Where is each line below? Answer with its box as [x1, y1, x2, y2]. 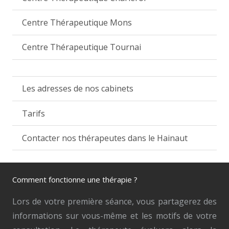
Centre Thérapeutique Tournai [22, 41, 142, 53]
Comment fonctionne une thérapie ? [12, 174, 138, 185]
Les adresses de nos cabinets [22, 83, 134, 95]
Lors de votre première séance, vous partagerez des [12, 196, 217, 208]
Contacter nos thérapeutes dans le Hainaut [22, 132, 188, 144]
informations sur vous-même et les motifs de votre [12, 210, 217, 222]
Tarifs [22, 107, 45, 119]
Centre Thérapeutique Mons [22, 17, 132, 29]
